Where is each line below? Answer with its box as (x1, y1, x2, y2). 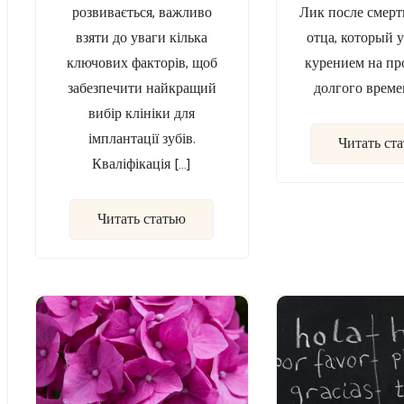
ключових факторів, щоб (66, 51, 217, 77)
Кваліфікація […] (92, 152, 192, 178)
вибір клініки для (88, 102, 196, 127)
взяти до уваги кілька (76, 26, 208, 51)
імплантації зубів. (87, 127, 196, 152)
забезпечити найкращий (67, 77, 216, 102)
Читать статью (97, 207, 187, 233)
